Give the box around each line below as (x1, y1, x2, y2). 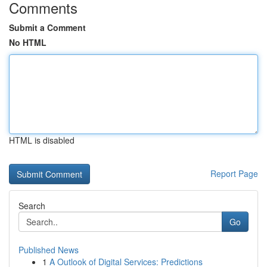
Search (18, 200, 45, 212)
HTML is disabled (9, 134, 74, 146)
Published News (18, 244, 79, 256)
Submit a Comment (9, 21, 86, 33)
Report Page (210, 167, 258, 179)
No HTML (9, 36, 46, 48)
